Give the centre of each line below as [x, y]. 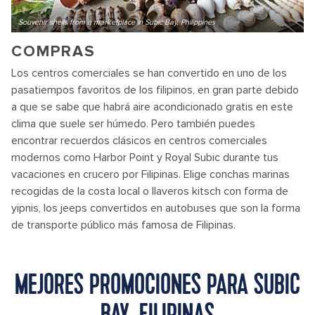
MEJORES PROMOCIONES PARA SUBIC [157, 287]
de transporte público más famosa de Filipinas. [123, 225]
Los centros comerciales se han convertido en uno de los [149, 73]
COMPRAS [53, 52]
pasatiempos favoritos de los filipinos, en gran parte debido [155, 90]
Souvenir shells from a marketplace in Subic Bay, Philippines [117, 22]
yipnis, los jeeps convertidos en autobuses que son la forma [156, 208]
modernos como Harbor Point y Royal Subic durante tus [145, 157]
